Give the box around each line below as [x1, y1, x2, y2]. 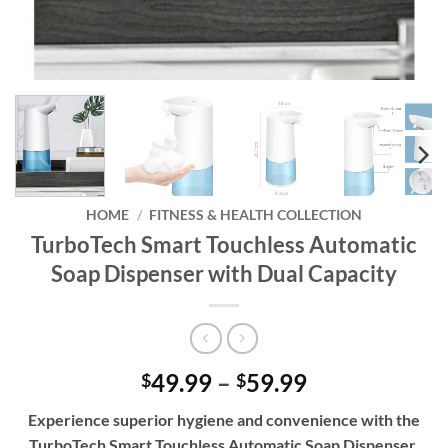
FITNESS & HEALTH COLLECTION [148, 207, 362, 224]
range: [306, 390, 374, 420]
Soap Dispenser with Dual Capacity [51, 260, 397, 288]
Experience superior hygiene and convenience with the [28, 409, 420, 429]
